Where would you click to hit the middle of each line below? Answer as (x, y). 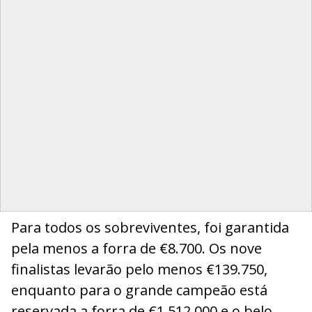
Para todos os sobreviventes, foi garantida (150, 228)
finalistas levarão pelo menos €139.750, (139, 270)
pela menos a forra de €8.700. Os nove (136, 249)
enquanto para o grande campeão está (139, 290)
